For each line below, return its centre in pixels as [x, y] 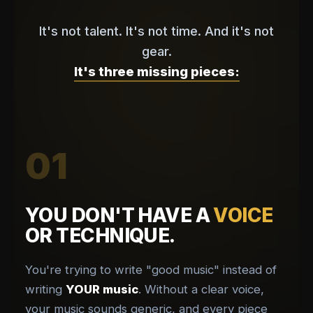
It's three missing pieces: [156, 72]
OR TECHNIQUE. [100, 236]
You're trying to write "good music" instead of [151, 270]
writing [45, 290]
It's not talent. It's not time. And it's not [156, 31]
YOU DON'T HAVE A [119, 216]
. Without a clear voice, [201, 290]
